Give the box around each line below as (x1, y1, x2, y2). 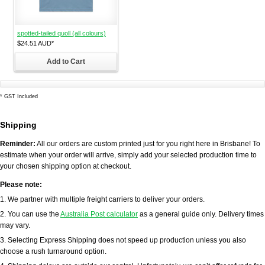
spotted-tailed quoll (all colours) (17, 30, 106, 37)
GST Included (2, 93, 38, 99)
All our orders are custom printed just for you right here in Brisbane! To (35, 140, 260, 148)
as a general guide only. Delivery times (138, 210, 264, 218)
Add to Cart (47, 57, 85, 66)
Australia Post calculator (60, 210, 138, 218)
